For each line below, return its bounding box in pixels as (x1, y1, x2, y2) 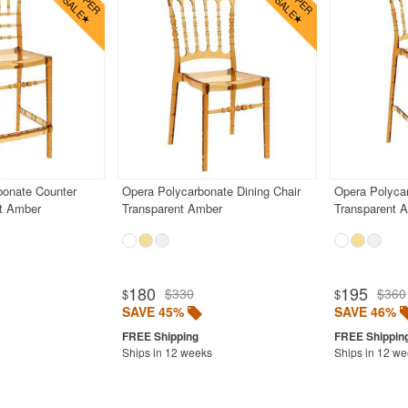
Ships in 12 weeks (121, 343, 212, 360)
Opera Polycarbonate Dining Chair (121, 181, 301, 199)
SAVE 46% (333, 301, 396, 321)
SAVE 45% (121, 301, 184, 321)
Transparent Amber (121, 199, 222, 217)
